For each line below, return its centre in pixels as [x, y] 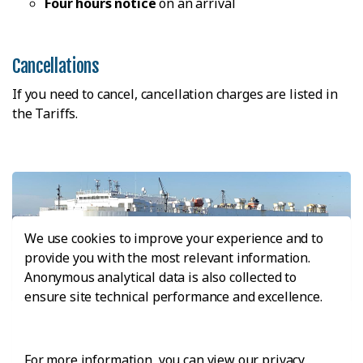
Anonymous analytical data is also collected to [161, 277]
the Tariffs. [45, 113]
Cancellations [56, 66]
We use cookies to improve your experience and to [174, 238]
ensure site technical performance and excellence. [173, 297]
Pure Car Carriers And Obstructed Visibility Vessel [177, 335]
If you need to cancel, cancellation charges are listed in [175, 94]
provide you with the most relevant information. [167, 258]
